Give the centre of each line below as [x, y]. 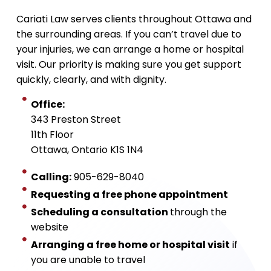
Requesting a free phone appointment [129, 194]
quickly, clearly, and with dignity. [91, 80]
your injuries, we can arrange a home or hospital [130, 49]
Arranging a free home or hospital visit [130, 245]
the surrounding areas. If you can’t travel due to [129, 34]
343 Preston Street [76, 119]
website [49, 227]
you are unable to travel [88, 260]
